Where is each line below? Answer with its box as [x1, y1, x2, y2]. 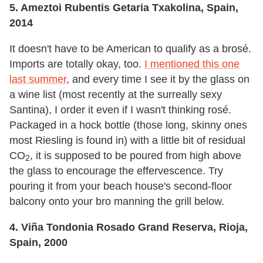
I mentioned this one [144, 58, 240, 70]
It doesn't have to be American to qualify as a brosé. [9, 43, 251, 55]
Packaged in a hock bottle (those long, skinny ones [9, 119, 247, 131]
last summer [9, 73, 66, 85]
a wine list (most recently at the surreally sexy [9, 89, 222, 100]
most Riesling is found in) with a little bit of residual [9, 134, 245, 146]
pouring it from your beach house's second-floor [9, 180, 232, 192]
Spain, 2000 [9, 237, 68, 248]
